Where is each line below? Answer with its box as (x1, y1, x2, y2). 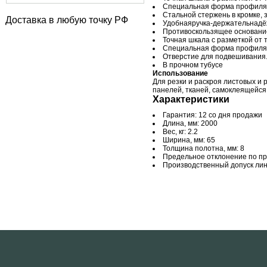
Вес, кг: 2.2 (163, 128, 198, 136)
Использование (153, 69, 208, 77)
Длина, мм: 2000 (163, 119, 218, 128)
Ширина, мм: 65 (163, 136, 215, 144)
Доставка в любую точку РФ (5, 15, 128, 25)
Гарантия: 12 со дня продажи (163, 111, 262, 119)
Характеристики (153, 94, 229, 104)
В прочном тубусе (163, 61, 223, 69)
